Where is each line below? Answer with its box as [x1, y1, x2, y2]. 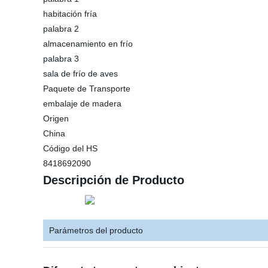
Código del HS [43, 144, 98, 153]
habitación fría [43, 9, 97, 19]
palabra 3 [43, 54, 79, 63]
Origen [43, 114, 69, 123]
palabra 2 [43, 24, 79, 33]
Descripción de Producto [43, 173, 184, 187]
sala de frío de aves [43, 69, 118, 78]
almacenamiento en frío [43, 39, 133, 48]
